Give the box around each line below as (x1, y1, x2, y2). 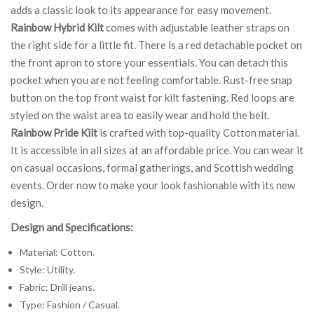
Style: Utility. (19, 263, 75, 275)
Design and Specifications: (11, 220, 133, 233)
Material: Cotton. (19, 245, 95, 258)
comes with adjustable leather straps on (104, 20, 289, 34)
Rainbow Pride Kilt (11, 125, 97, 139)
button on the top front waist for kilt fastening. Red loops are (11, 90, 294, 104)
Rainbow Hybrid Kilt (11, 20, 104, 34)
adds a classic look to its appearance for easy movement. (11, 3, 271, 16)
